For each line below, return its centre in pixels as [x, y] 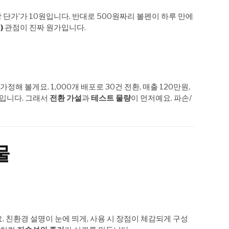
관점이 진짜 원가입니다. [44, 28]
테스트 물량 [111, 98]
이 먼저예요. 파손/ [161, 98]
